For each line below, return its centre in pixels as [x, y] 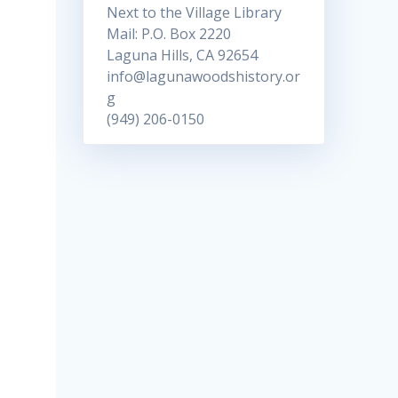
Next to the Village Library [194, 12]
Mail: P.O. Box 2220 [168, 33]
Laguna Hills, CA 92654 [182, 55]
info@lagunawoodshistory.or [203, 76]
